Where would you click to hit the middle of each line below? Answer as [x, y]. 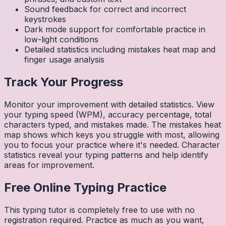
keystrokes [45, 19]
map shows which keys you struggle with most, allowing [112, 135]
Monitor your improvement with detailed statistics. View [109, 104]
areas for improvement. [49, 165]
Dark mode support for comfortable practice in [115, 30]
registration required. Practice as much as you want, [104, 220]
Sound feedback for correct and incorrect [105, 9]
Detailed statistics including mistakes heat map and [120, 50]
